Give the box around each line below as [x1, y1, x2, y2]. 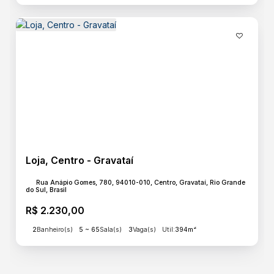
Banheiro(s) [36, 226, 73, 234]
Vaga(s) [132, 226, 156, 234]
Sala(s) [100, 226, 122, 234]
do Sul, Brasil [26, 186, 67, 194]
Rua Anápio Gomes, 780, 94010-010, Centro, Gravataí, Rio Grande [36, 179, 245, 187]
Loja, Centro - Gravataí [26, 155, 133, 166]
